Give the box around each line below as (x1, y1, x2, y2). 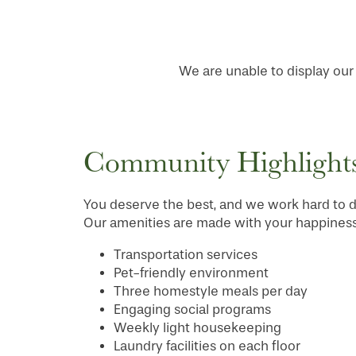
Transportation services (113, 247, 257, 262)
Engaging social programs (113, 302, 271, 317)
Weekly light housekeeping (113, 320, 281, 335)
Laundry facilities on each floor (113, 339, 300, 354)
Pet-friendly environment (113, 265, 269, 281)
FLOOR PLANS (56, 312, 146, 331)
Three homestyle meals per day (113, 284, 308, 299)
